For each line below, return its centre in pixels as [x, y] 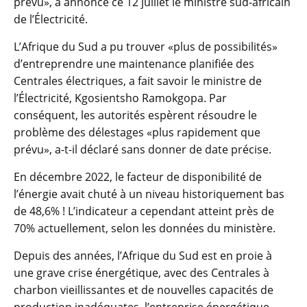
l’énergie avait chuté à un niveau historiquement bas [149, 194]
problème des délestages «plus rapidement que [137, 133]
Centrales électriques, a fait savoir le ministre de [138, 81]
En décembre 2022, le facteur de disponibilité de [138, 177]
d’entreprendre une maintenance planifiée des [134, 64]
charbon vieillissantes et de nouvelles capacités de [144, 290]
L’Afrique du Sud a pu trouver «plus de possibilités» [146, 47]
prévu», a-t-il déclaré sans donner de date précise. [143, 150]
